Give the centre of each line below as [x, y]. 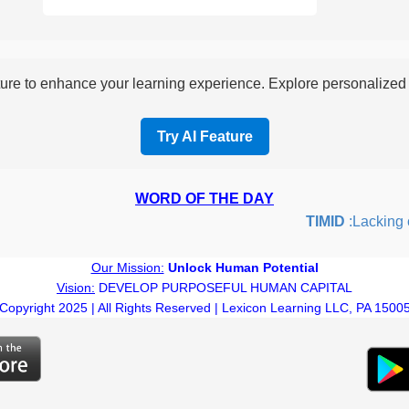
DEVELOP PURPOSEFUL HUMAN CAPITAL [224, 287]
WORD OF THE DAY [204, 198]
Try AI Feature [204, 136]
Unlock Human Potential [243, 267]
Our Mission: [127, 267]
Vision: [76, 287]
